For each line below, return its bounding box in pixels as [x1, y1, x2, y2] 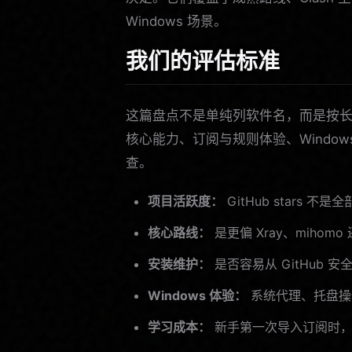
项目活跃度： [148, 192, 223, 209]
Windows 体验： [148, 287, 247, 303]
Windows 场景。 [126, 13, 227, 29]
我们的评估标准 [126, 47, 280, 75]
